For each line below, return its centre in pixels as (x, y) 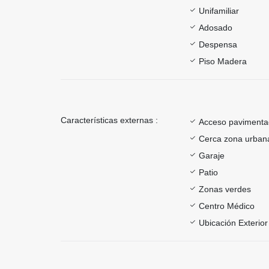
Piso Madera (223, 61)
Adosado (216, 27)
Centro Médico (227, 206)
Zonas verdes (225, 189)
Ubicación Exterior (233, 222)
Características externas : (109, 120)
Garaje (212, 155)
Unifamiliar (219, 11)
